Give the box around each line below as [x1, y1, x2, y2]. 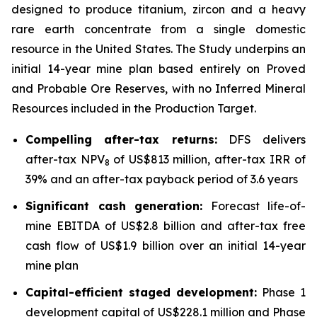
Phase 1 [257, 285, 306, 299]
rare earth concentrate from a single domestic [11, 22, 306, 36]
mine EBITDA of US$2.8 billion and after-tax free [25, 219, 306, 233]
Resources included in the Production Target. [11, 101, 256, 115]
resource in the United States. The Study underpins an [11, 42, 306, 56]
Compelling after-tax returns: [25, 132, 217, 146]
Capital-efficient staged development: [25, 285, 257, 299]
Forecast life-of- [202, 199, 306, 213]
